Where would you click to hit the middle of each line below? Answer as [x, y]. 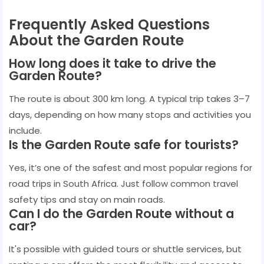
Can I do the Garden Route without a [121, 213]
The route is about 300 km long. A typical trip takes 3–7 [129, 98]
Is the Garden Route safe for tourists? [124, 144]
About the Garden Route [96, 40]
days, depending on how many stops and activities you [130, 114]
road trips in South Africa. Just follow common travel [123, 183]
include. [25, 130]
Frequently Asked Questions [109, 24]
